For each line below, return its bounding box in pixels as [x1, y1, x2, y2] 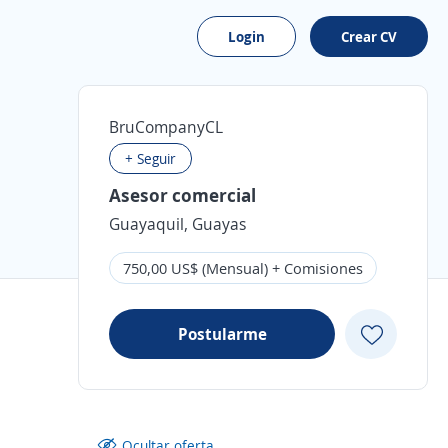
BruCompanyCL [109, 116, 223, 138]
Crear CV [341, 27, 397, 46]
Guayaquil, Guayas [109, 213, 246, 235]
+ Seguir [125, 149, 176, 168]
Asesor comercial [109, 183, 256, 207]
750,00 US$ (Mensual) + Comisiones [123, 258, 363, 278]
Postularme [177, 323, 267, 345]
